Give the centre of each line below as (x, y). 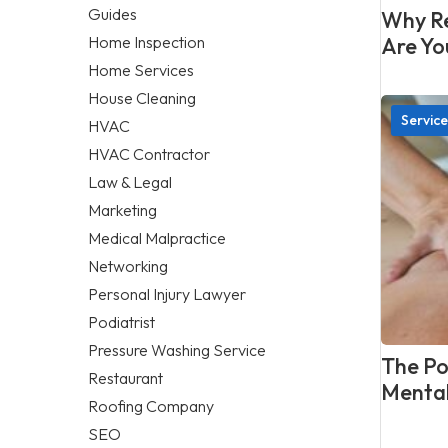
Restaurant (125, 377)
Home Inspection (146, 41)
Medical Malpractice (157, 237)
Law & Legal (130, 181)
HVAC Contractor (149, 153)
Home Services (141, 69)
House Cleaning (142, 97)
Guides (112, 13)
